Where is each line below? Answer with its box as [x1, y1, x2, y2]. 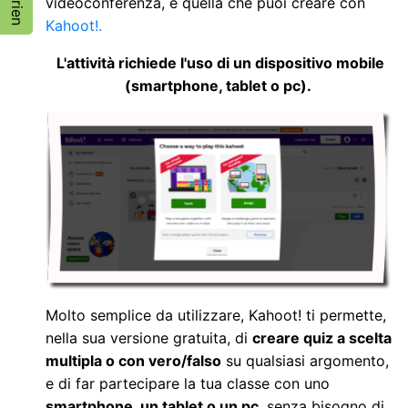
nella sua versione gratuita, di [46, 328, 252, 347]
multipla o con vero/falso [46, 351, 221, 370]
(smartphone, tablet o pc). [125, 76, 315, 95]
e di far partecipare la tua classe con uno [46, 373, 330, 393]
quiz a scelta [303, 328, 392, 347]
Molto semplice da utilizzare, [46, 305, 244, 324]
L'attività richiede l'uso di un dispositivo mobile [56, 53, 384, 72]
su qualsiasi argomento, [221, 351, 389, 370]
